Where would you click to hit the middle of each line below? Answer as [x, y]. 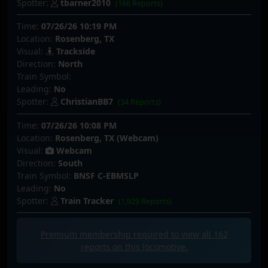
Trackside [74, 51]
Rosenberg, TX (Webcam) [107, 138]
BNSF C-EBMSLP [106, 175]
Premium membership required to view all [127, 234]
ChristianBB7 [87, 102]
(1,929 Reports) [145, 201]
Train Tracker [87, 200]
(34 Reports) [140, 102]
